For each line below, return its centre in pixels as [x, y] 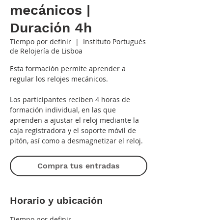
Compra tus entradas [79, 165]
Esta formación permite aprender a [68, 68]
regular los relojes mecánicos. [59, 79]
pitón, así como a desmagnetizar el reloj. [76, 140]
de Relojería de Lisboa [46, 51]
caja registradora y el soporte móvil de [73, 130]
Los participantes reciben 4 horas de [70, 99]
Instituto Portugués [114, 41]
